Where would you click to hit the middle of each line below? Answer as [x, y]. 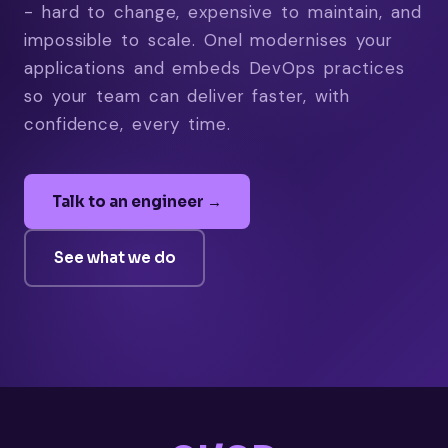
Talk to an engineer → [137, 201]
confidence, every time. [127, 123]
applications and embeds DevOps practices [214, 67]
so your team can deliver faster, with [187, 95]
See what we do [114, 258]
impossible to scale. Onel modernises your [208, 39]
